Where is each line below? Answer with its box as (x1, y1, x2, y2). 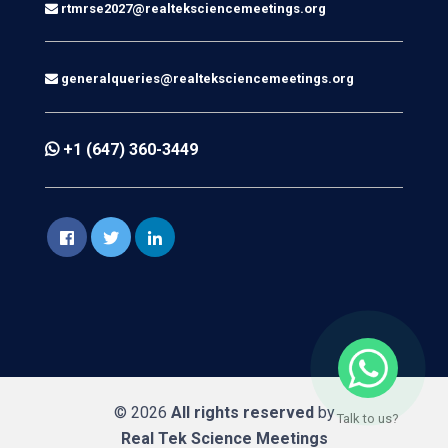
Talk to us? (337, 411, 399, 427)
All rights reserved (170, 402, 314, 422)
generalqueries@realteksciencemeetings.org (61, 71, 354, 87)
